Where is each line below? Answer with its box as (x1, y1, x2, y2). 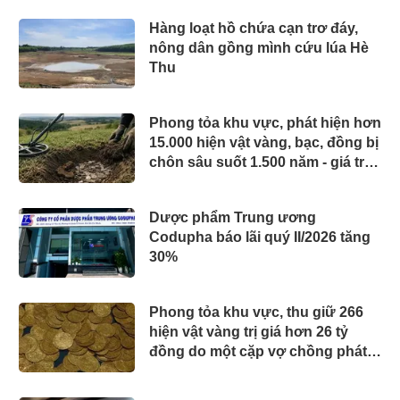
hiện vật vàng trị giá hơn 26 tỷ (149, 323, 348, 339)
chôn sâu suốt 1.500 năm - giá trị (149, 154, 368, 170)
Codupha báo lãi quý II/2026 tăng (149, 229, 371, 245)
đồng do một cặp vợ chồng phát (149, 343, 367, 359)
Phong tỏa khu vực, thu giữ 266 (149, 304, 363, 320)
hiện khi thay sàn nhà (149, 362, 294, 379)
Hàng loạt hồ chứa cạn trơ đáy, (149, 20, 358, 36)
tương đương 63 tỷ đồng (149, 173, 318, 189)
